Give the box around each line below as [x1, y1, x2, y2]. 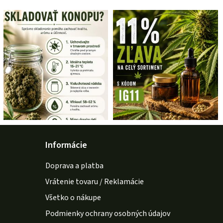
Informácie [45, 138, 87, 151]
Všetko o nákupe [45, 192, 101, 203]
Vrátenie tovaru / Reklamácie [45, 176, 144, 187]
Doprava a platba [45, 160, 104, 171]
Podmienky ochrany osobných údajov [45, 208, 170, 219]
